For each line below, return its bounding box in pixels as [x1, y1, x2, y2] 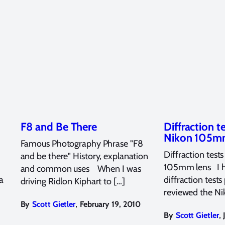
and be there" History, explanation [20, 151, 149, 162]
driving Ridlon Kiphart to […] [20, 176, 125, 187]
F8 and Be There [20, 120, 97, 134]
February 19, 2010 [79, 199, 141, 209]
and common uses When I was [20, 163, 141, 175]
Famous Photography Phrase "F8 [20, 138, 143, 150]
